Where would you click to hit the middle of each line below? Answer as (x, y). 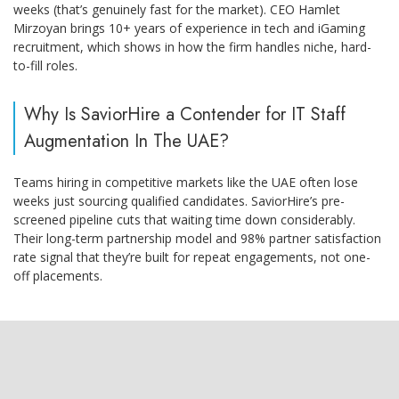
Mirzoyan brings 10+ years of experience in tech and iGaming (189, 28)
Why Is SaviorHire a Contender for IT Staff (185, 115)
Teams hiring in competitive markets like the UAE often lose (186, 183)
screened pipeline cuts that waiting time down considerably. (184, 220)
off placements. (58, 276)
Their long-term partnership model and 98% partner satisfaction (197, 239)
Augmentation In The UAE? (126, 142)
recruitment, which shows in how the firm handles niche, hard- (192, 47)
